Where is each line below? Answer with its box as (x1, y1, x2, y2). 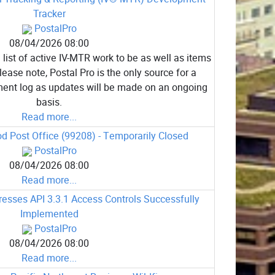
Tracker (33, 7, 66, 21)
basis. (36, 95, 62, 110)
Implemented (20, 207, 79, 222)
